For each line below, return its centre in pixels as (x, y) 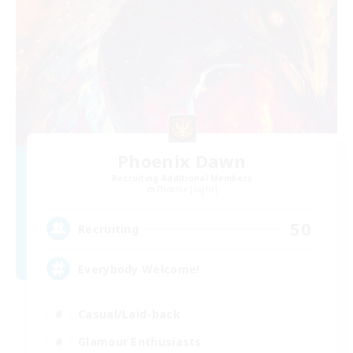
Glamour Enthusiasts (140, 341)
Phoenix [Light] (187, 189)
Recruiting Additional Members (182, 178)
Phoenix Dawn (182, 160)
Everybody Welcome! (139, 269)
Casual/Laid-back (129, 314)
